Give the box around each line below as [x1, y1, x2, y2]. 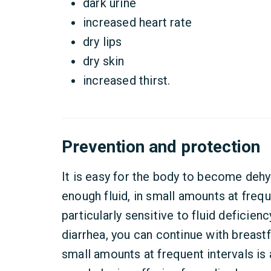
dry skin [83, 54, 125, 68]
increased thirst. [83, 73, 171, 88]
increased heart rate [83, 15, 195, 30]
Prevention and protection [62, 137, 260, 157]
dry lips [83, 34, 122, 49]
